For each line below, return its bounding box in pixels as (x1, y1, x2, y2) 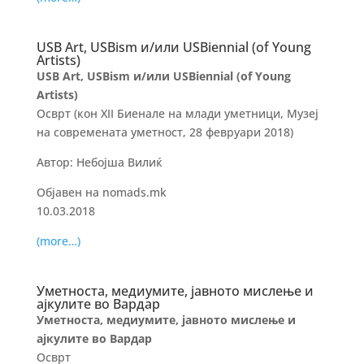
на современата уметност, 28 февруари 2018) (36, 124, 293, 140)
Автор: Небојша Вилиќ (36, 154, 162, 170)
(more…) (36, 233, 80, 249)
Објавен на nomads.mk (36, 184, 167, 200)
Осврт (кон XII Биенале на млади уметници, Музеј (36, 106, 318, 121)
